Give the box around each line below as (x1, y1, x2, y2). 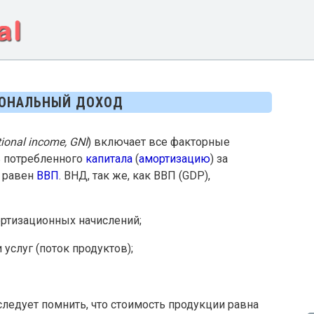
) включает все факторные (88, 135, 230, 149)
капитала (86, 152, 132, 166)
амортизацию (139, 152, 210, 166)
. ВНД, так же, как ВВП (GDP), (59, 169, 210, 183)
